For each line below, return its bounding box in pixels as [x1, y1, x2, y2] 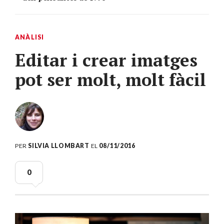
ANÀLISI [15, 33, 44, 41]
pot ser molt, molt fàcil [15, 68, 206, 91]
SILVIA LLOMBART [28, 142, 89, 150]
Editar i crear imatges [15, 48, 197, 72]
